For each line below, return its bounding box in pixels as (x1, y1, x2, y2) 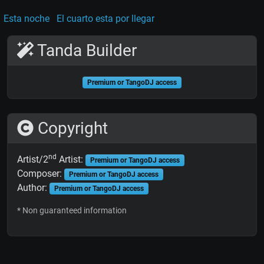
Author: (17, 182, 49, 194)
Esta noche (4, 13, 49, 25)
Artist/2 (17, 154, 48, 166)
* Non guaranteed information (17, 206, 127, 216)
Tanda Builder (34, 41, 137, 61)
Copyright (34, 118, 108, 138)
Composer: (17, 168, 64, 180)
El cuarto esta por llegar (57, 13, 154, 25)
